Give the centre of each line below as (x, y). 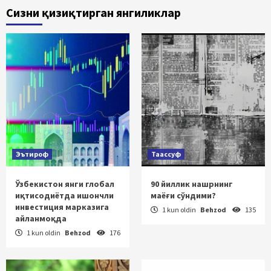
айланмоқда (41, 218)
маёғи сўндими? (183, 195)
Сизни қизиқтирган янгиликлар (93, 12)
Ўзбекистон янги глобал (65, 184)
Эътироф (32, 154)
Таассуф (166, 154)
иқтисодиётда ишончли (64, 195)
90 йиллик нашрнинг (192, 184)
